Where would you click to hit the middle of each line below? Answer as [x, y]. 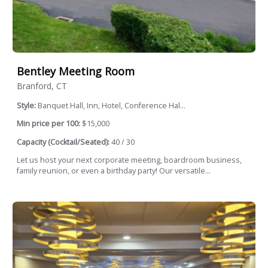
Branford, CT [42, 86]
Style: [27, 105]
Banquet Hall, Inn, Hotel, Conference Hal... [112, 105]
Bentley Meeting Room [76, 71]
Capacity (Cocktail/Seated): [63, 142]
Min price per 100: [48, 124]
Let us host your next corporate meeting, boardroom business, [129, 160]
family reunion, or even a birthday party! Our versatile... [114, 171]
